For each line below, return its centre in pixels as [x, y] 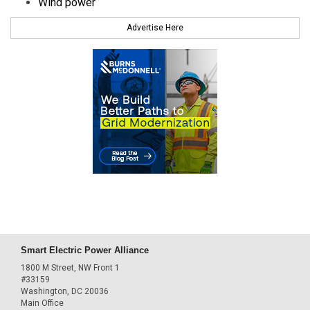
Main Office [42, 303]
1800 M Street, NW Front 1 [70, 268]
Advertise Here [155, 27]
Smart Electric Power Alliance [85, 250]
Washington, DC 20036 [65, 292]
